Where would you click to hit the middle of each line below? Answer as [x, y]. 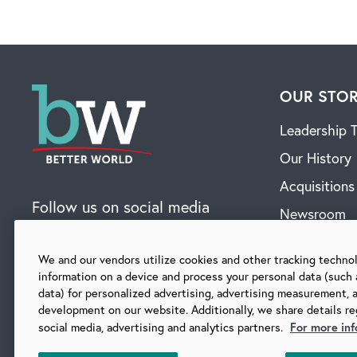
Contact [305, 242]
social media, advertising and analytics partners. [162, 328]
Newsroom [313, 214]
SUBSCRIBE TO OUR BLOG [110, 300]
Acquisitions [317, 186]
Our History [316, 158]
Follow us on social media [121, 206]
